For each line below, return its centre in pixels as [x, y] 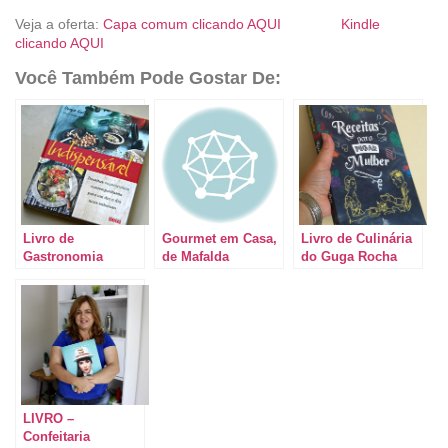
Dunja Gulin [60, 310]
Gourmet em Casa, [219, 238]
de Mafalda [195, 256]
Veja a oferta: [59, 24]
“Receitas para [346, 274]
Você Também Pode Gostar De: [148, 77]
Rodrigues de [203, 274]
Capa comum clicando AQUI [222, 24]
